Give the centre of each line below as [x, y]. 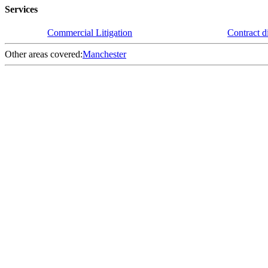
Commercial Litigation [90, 33]
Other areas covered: [44, 54]
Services [21, 9]
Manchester [104, 54]
